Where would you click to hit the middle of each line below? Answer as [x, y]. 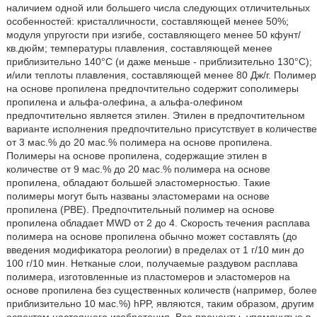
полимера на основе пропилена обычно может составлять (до [151, 237]
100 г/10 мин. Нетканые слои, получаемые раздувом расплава [152, 264]
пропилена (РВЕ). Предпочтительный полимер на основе [140, 210]
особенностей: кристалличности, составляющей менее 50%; [147, 22]
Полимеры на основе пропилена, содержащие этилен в [136, 156]
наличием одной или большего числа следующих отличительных [158, 8]
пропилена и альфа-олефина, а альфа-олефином [124, 102]
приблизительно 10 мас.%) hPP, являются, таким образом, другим [160, 304]
